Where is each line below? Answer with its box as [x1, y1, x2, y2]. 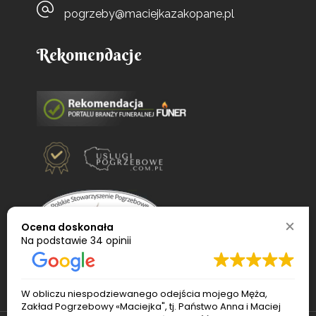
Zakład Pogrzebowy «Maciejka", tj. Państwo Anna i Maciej [21, 299, 281, 313]
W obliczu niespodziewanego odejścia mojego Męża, [21, 286, 267, 300]
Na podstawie [21, 233, 90, 248]
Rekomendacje [37, 44, 142, 65]
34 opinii [90, 233, 131, 248]
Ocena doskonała [21, 219, 114, 234]
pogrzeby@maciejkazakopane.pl [64, 6, 235, 20]
